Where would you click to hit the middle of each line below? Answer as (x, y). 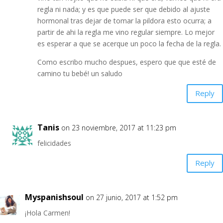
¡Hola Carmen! (48, 213)
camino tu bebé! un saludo (80, 73)
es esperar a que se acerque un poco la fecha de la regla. (129, 43)
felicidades (54, 143)
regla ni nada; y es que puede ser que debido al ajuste (124, 9)
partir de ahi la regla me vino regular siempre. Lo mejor (126, 32)
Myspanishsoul (54, 197)
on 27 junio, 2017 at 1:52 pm (132, 197)
